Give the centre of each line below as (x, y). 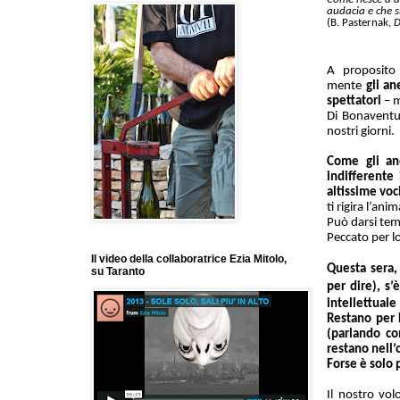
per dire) (352, 287)
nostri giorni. (361, 131)
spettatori (354, 101)
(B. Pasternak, (359, 22)
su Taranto (118, 272)
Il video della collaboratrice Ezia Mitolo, (189, 259)
